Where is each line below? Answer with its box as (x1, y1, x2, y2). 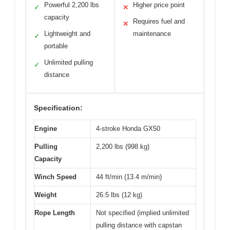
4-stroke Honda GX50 (96, 125, 160, 133)
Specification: (34, 104, 83, 112)
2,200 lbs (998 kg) (96, 143, 149, 151)
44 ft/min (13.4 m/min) (96, 173, 162, 181)
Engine (34, 125, 57, 133)
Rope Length (34, 209, 75, 217)
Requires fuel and (133, 17, 185, 26)
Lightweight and (44, 30, 90, 38)
